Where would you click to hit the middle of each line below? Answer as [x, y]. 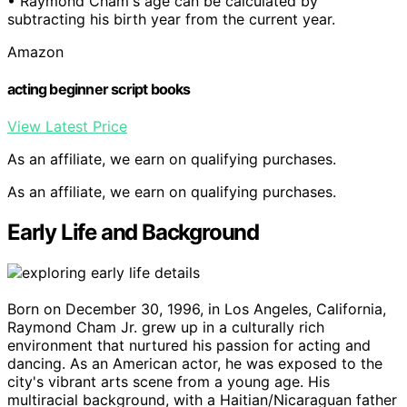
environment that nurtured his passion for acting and [189, 345]
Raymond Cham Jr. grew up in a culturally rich [166, 327]
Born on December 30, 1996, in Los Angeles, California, [197, 309]
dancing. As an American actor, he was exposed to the [195, 363]
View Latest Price [67, 127]
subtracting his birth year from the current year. [171, 19]
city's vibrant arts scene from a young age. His [169, 382]
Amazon [35, 51]
